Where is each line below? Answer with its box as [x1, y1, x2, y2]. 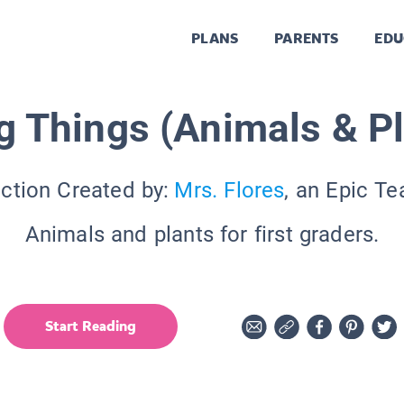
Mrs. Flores [174, 177, 285, 203]
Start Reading [45, 316, 136, 335]
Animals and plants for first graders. [24, 221, 380, 247]
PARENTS [274, 29, 339, 49]
